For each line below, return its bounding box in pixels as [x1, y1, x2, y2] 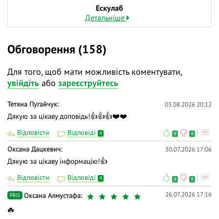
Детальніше [85, 13, 127, 23]
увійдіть [7, 77, 39, 89]
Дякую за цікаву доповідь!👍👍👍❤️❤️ [7, 111, 127, 121]
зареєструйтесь [58, 77, 118, 89]
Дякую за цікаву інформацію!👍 [7, 156, 108, 166]
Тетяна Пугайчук [7, 99, 57, 109]
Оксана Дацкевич [7, 144, 61, 153]
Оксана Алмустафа [24, 191, 81, 200]
